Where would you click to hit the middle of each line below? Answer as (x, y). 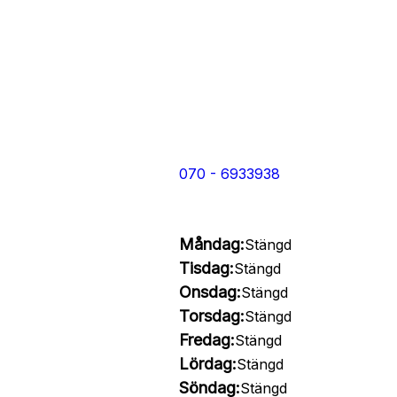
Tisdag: (206, 268)
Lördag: (207, 364)
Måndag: (211, 244)
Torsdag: (211, 316)
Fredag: (206, 340)
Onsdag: (210, 292)
